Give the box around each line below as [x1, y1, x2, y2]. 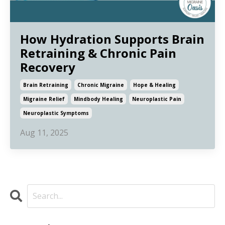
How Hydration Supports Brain [20, 30, 204, 47]
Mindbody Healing [74, 95, 123, 102]
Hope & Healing [133, 81, 176, 88]
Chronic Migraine [77, 81, 124, 88]
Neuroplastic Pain [132, 95, 181, 102]
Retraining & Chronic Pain [20, 44, 176, 61]
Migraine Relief [23, 95, 65, 102]
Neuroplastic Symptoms [23, 109, 89, 117]
